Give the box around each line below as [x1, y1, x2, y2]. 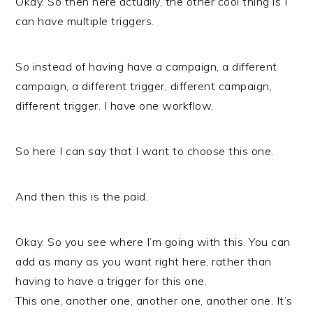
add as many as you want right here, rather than [15, 254, 272, 268]
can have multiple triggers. [15, 14, 154, 28]
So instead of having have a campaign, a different [15, 59, 277, 73]
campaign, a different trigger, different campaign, [15, 79, 272, 93]
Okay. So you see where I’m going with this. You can [15, 235, 291, 249]
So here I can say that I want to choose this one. [15, 144, 274, 158]
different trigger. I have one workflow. [15, 99, 214, 112]
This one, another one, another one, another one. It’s [15, 293, 293, 307]
